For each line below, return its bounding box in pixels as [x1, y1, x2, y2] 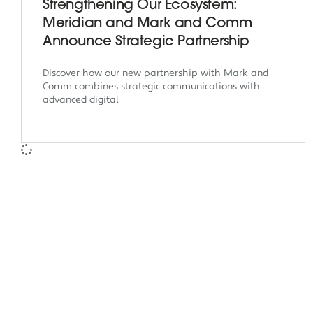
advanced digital [43, 93, 119, 106]
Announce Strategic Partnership [43, 34, 250, 49]
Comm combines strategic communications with [43, 80, 260, 93]
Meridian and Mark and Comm [43, 16, 252, 31]
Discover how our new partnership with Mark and [43, 66, 268, 80]
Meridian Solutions [134, 294, 219, 305]
